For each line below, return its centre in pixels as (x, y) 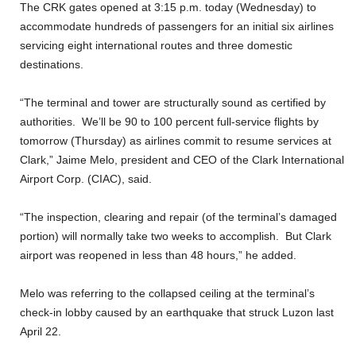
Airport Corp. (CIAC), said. (86, 179)
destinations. (52, 65)
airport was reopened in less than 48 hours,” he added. (158, 255)
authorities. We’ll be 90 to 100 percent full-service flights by (169, 122)
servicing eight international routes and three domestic (156, 46)
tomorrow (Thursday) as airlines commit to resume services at (176, 141)
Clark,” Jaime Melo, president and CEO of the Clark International (182, 160)
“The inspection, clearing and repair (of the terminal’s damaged (178, 217)
